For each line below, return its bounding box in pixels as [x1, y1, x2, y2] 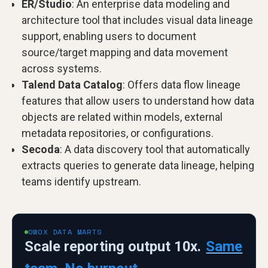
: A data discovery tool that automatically [60, 143, 250, 156]
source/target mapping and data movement [22, 46, 228, 59]
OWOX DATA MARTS [28, 227, 102, 237]
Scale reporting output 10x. [25, 238, 202, 255]
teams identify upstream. [22, 175, 141, 188]
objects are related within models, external [22, 111, 223, 123]
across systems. [22, 62, 102, 75]
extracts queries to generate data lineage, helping [22, 159, 254, 172]
